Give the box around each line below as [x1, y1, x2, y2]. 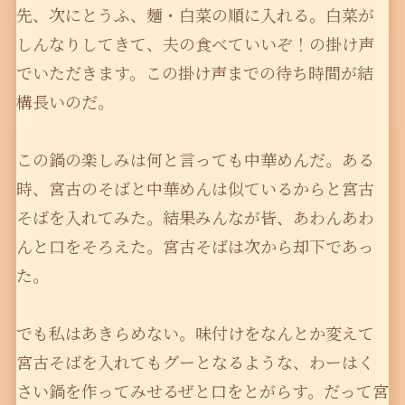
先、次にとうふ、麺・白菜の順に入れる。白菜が [15, 3, 374, 27]
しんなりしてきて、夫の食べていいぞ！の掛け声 [15, 32, 374, 56]
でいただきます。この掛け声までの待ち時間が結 [15, 61, 373, 85]
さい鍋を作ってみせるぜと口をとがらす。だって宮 [15, 379, 389, 403]
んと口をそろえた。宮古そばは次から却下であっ [15, 234, 374, 259]
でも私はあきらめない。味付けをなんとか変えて [15, 321, 374, 345]
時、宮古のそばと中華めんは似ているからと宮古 [15, 176, 374, 201]
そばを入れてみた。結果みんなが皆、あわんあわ [15, 205, 374, 230]
